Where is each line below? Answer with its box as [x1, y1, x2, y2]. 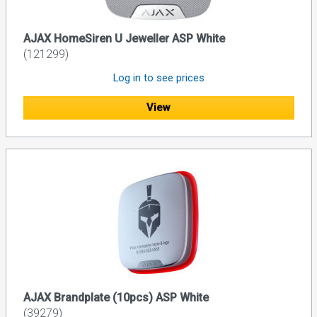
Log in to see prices [113, 71, 204, 85]
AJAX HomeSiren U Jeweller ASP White [23, 32, 225, 46]
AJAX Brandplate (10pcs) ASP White [23, 290, 209, 304]
